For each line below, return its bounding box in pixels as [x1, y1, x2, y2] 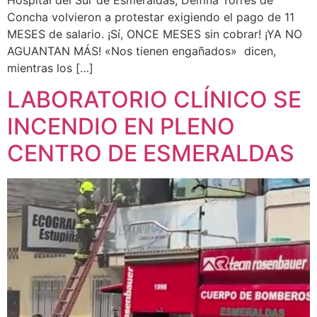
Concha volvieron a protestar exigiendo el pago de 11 [7, 9, 294, 24]
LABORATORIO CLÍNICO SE [7, 86, 301, 114]
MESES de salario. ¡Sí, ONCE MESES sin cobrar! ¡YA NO [7, 26, 302, 41]
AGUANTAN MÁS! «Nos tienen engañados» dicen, [7, 43, 276, 58]
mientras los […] [7, 60, 93, 75]
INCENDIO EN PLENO [7, 113, 235, 141]
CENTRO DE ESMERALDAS [7, 139, 294, 168]
